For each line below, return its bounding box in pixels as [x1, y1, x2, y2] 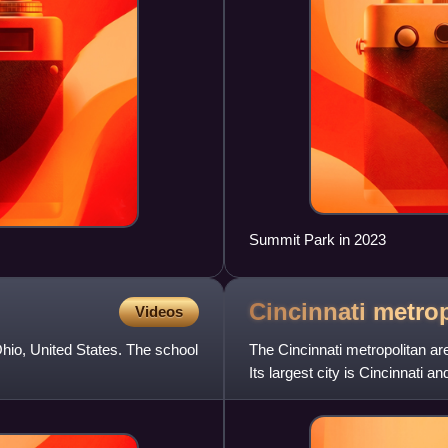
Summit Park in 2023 [249, 231, 386, 249]
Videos [135, 303, 183, 321]
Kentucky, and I [249, 387, 350, 405]
